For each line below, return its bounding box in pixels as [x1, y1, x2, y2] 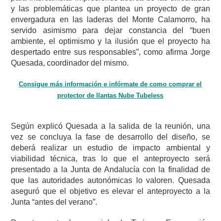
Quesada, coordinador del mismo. [11, 59, 129, 68]
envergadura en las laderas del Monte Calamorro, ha [11, 15, 210, 24]
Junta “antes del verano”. [11, 198, 98, 207]
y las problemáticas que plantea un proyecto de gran [11, 4, 210, 13]
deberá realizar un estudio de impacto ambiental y [11, 144, 210, 152]
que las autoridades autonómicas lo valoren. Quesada [11, 176, 210, 185]
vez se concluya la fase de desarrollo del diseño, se [11, 133, 210, 142]
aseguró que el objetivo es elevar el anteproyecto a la [11, 187, 210, 196]
